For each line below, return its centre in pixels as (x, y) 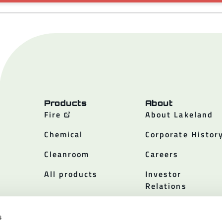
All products (71, 174)
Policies (162, 206)
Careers (162, 154)
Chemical (63, 135)
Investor (163, 174)
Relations (166, 186)
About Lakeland (179, 115)
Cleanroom (67, 154)
